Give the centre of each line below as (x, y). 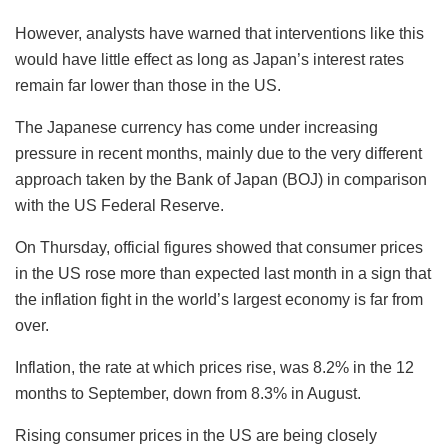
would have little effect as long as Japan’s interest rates (209, 60)
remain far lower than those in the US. (148, 86)
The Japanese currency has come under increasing (196, 128)
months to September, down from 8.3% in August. (188, 394)
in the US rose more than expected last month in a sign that (223, 274)
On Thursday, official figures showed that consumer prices (219, 248)
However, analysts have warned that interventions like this (219, 34)
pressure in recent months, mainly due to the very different (218, 154)
